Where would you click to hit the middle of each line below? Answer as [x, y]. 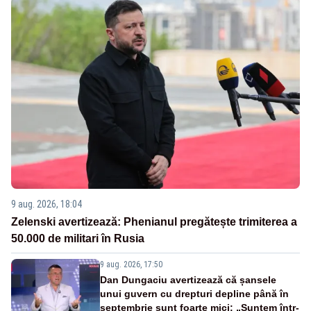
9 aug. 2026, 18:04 [47, 204]
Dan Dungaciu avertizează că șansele [188, 280]
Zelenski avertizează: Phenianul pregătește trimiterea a [154, 222]
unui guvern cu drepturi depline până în [194, 294]
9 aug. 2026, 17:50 [131, 265]
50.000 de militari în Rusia [78, 239]
